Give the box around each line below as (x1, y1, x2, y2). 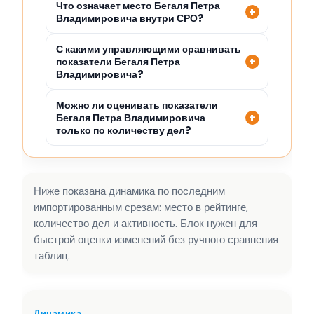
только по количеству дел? (56, 123, 191, 138)
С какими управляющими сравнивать (56, 42, 241, 57)
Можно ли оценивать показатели (56, 98, 218, 113)
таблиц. (34, 248, 70, 264)
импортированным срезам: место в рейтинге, (34, 200, 248, 215)
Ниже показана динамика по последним (34, 184, 225, 199)
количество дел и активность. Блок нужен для (34, 216, 257, 231)
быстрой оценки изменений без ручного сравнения (34, 232, 278, 247)
